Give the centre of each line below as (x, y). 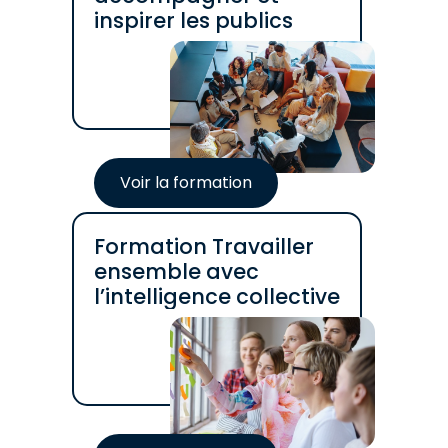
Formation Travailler (203, 246)
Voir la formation (185, 182)
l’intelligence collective (216, 296)
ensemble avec (176, 271)
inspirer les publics (193, 20)
